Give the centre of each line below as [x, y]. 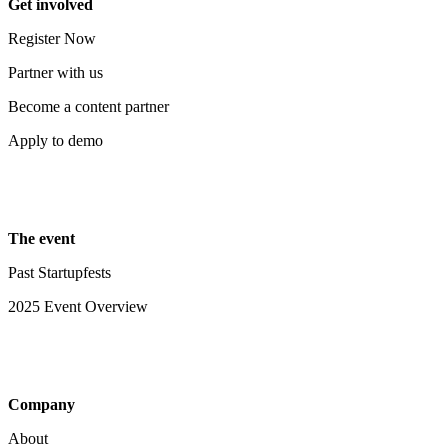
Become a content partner [88, 106]
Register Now [52, 38]
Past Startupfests [59, 272]
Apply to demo [55, 140]
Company [41, 404]
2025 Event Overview [78, 306]
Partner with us [55, 72]
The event [41, 238]
